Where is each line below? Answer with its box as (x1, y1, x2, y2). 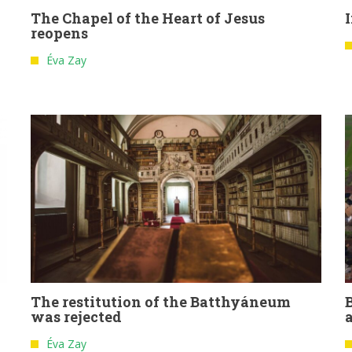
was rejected (31, 307, 122, 327)
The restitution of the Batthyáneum (31, 292, 291, 312)
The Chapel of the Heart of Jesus (31, 9, 265, 28)
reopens (31, 24, 88, 43)
